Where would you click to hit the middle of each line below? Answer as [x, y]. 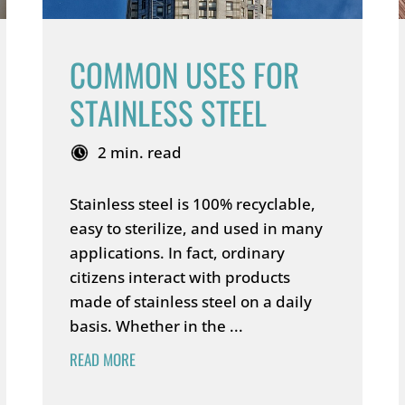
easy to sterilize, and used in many [197, 228]
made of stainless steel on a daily [191, 301]
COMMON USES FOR [185, 74]
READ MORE [103, 359]
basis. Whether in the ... [157, 326]
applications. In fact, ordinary [178, 253]
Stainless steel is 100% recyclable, [193, 204]
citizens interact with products [180, 277]
